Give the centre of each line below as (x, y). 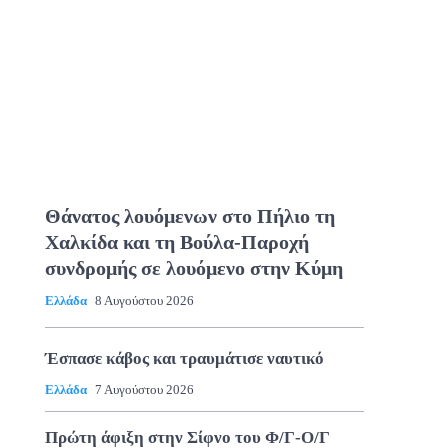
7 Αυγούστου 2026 (144, 389)
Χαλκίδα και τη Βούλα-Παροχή (176, 241)
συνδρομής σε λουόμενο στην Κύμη (193, 267)
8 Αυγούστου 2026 (144, 300)
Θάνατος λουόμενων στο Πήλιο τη (189, 215)
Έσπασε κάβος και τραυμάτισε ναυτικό (184, 358)
